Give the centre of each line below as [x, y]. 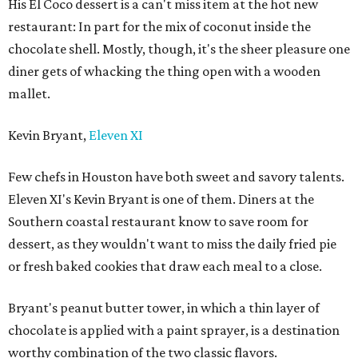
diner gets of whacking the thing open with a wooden [164, 72]
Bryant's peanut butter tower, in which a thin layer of [164, 308]
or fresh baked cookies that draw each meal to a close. [165, 267]
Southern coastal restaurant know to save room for [158, 222]
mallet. [29, 94]
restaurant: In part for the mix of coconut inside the [159, 27]
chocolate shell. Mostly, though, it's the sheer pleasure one [179, 49]
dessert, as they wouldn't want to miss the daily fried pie [172, 244]
